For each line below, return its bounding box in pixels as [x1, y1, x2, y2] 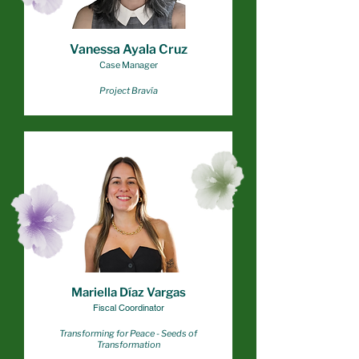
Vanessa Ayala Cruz [69, 42, 188, 57]
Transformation [96, 339, 160, 350]
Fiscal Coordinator [92, 302, 164, 313]
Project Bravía [99, 85, 158, 96]
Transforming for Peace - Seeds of [59, 328, 197, 339]
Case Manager [99, 59, 158, 71]
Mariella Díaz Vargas [71, 285, 186, 300]
